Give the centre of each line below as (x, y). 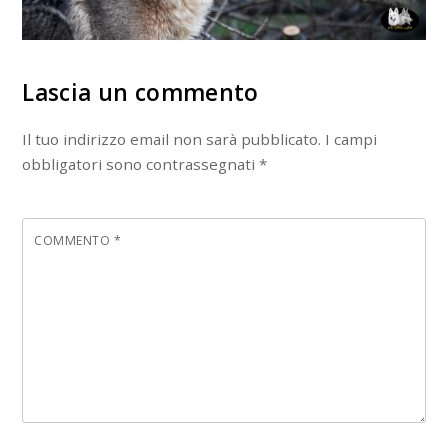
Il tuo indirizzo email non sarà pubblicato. (172, 139)
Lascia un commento (140, 93)
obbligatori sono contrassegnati (141, 164)
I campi (351, 139)
